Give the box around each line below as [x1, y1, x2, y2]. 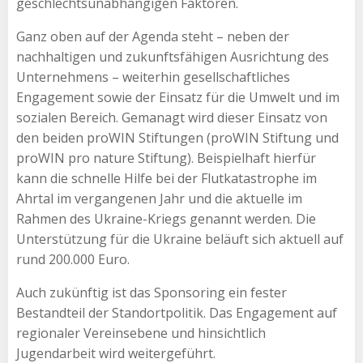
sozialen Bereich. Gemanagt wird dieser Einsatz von [16, 108, 327, 126]
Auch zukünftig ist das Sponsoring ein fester [16, 283, 287, 301]
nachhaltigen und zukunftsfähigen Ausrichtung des [16, 47, 329, 66]
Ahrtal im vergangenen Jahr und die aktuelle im [16, 189, 302, 207]
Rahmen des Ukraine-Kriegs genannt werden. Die [16, 209, 316, 228]
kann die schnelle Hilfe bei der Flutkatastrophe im [16, 169, 317, 187]
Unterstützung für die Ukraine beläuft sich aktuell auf [16, 229, 344, 248]
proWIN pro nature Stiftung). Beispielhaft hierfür [16, 148, 316, 167]
